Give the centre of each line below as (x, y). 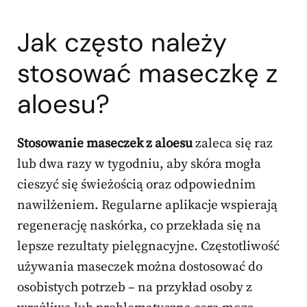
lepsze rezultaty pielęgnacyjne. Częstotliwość (148, 247)
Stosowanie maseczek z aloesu (105, 144)
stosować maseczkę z (147, 74)
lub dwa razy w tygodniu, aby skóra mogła (139, 164)
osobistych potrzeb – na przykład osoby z (135, 288)
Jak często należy (122, 43)
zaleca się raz (233, 144)
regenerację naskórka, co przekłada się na (139, 226)
